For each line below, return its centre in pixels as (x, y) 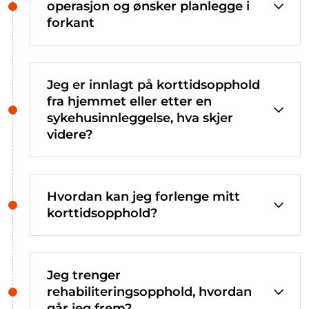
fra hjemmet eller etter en (129, 101)
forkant (71, 22)
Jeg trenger (84, 275)
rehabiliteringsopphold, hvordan (149, 291)
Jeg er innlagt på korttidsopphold (153, 84)
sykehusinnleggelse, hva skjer (140, 118)
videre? (70, 134)
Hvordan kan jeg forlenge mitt (143, 196)
